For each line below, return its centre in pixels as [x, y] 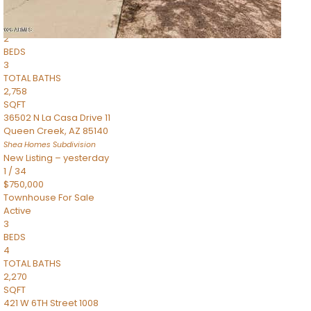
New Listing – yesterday [56, 158]
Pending [22, 25]
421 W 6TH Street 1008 [51, 303]
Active [17, 211]
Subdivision [73, 145]
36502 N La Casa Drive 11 [57, 118]
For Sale [76, 197]
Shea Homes [27, 145]
